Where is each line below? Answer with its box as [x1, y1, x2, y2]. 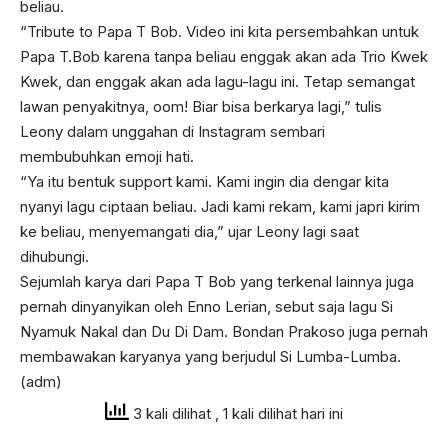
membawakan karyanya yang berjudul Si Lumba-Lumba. [20, 347, 401, 367]
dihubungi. [20, 247, 89, 267]
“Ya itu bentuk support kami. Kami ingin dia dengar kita [20, 172, 389, 192]
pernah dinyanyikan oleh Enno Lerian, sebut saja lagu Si [20, 297, 393, 317]
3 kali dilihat [129, 403, 215, 423]
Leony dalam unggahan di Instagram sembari [20, 122, 325, 142]
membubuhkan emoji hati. [20, 147, 194, 167]
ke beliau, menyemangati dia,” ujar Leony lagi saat [20, 222, 359, 242]
